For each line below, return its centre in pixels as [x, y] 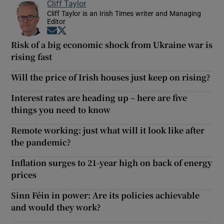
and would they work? [56, 207]
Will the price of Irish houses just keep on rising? [111, 77]
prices [24, 175]
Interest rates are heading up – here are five [99, 98]
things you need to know [61, 110]
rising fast [32, 57]
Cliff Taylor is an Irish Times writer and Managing [124, 14]
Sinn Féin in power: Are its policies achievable [105, 195]
